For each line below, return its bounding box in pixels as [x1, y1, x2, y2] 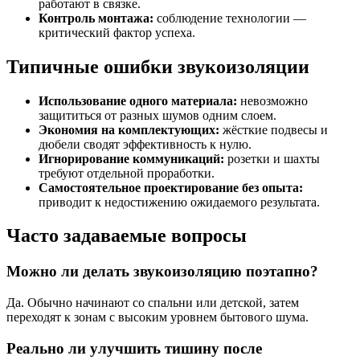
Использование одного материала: [39, 93, 237, 108]
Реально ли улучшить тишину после [6, 339, 262, 357]
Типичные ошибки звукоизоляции [6, 55, 309, 77]
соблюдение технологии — [153, 10, 306, 25]
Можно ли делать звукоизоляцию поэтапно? [6, 263, 318, 280]
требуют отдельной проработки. [39, 166, 215, 180]
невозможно [237, 93, 308, 108]
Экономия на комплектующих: [39, 122, 219, 137]
